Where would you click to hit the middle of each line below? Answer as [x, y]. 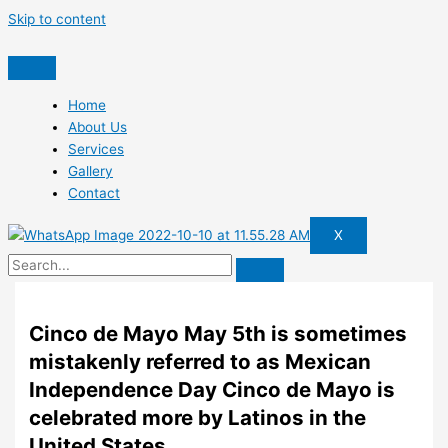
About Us [97, 126]
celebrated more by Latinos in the [198, 417]
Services [96, 148]
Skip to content [57, 19]
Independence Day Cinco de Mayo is [212, 389]
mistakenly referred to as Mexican [200, 361]
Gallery [90, 170]
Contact [94, 192]
